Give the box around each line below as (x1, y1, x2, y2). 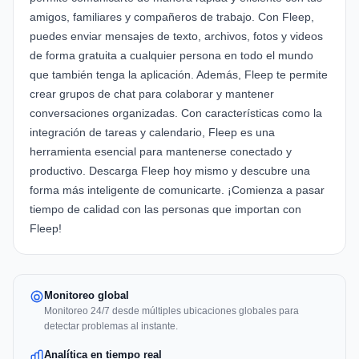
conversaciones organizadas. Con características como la (30, 107, 322, 120)
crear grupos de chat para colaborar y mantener (30, 87, 274, 101)
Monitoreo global (44, 289, 129, 302)
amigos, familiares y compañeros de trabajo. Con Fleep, (30, 10, 314, 24)
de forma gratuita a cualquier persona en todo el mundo (30, 49, 313, 63)
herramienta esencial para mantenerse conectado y (30, 145, 292, 159)
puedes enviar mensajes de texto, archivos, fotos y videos (30, 30, 323, 43)
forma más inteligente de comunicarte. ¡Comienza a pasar (30, 184, 325, 197)
